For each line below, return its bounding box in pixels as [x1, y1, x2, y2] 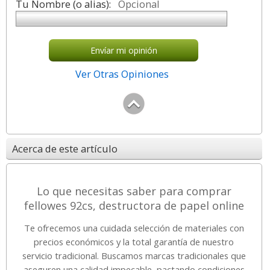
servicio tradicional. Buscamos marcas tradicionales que [22, 249, 246, 262]
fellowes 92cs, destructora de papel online [24, 198, 244, 213]
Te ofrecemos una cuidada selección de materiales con [24, 221, 244, 234]
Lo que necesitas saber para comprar [36, 183, 231, 198]
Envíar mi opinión [90, 45, 157, 57]
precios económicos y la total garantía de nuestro [34, 235, 234, 248]
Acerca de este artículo [11, 141, 118, 155]
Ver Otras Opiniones [75, 66, 169, 81]
